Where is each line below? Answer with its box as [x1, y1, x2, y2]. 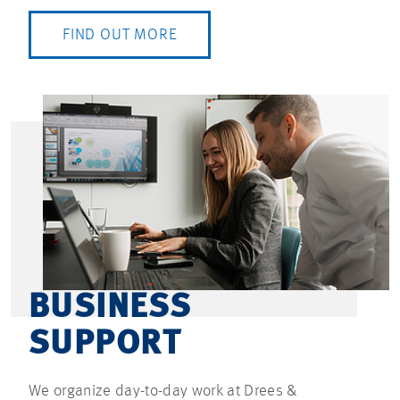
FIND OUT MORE [62, 26, 178, 43]
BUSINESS [29, 291, 192, 326]
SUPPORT [29, 328, 181, 362]
